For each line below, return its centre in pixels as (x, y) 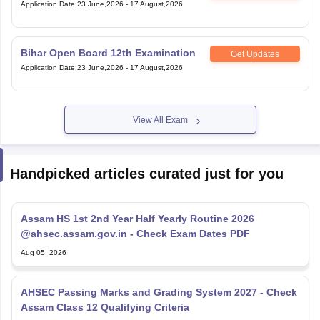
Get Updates (255, 54)
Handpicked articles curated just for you (146, 174)
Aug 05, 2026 (43, 252)
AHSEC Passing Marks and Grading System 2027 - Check (143, 292)
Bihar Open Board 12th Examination (108, 53)
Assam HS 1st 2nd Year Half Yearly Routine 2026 (137, 219)
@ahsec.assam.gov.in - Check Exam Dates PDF (135, 234)
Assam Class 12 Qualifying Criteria (105, 307)
